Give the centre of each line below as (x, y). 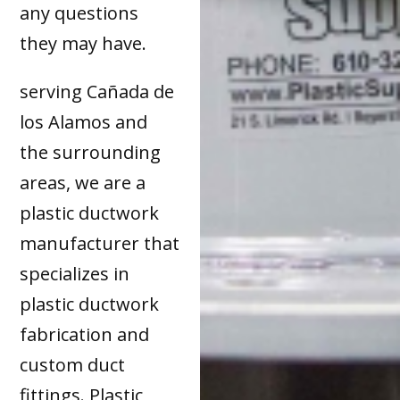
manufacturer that (100, 243)
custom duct (73, 364)
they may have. (83, 43)
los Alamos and (84, 121)
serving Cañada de (97, 91)
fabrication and (85, 334)
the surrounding (91, 152)
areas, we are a (83, 182)
